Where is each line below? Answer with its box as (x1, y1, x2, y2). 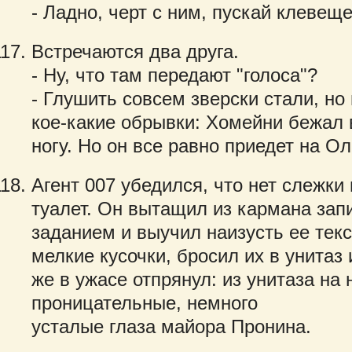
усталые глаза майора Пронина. (31, 316, 311, 337)
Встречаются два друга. (31, 41, 239, 62)
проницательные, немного (31, 292, 258, 313)
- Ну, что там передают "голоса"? (31, 64, 317, 86)
